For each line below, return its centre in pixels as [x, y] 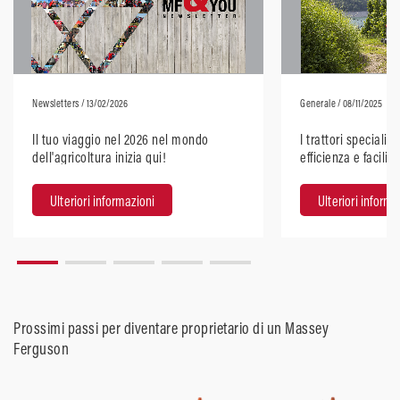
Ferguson [41, 348]
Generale [318, 103]
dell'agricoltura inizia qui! [99, 157]
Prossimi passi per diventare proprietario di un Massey [171, 328]
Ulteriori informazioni [103, 200]
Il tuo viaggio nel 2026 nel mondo [121, 139]
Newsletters [56, 103]
